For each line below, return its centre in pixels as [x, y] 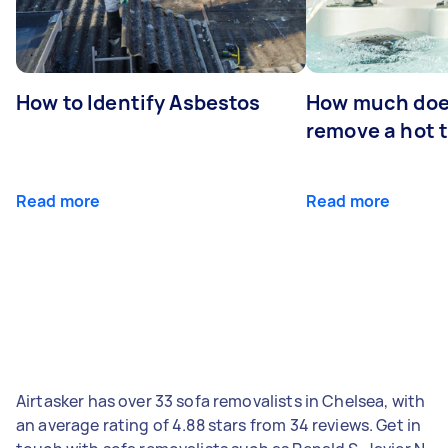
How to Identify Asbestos [138, 102]
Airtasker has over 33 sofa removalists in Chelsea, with [221, 400]
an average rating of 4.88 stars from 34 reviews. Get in [219, 424]
